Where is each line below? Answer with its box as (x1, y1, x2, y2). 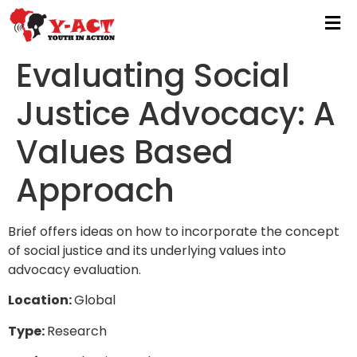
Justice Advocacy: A (16, 91, 335, 136)
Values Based (16, 129, 233, 175)
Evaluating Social (16, 53, 290, 98)
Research (47, 321, 107, 340)
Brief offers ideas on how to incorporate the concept (8, 222, 339, 241)
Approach (16, 167, 175, 213)
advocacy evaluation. (8, 260, 141, 279)
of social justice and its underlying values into (8, 241, 286, 260)
